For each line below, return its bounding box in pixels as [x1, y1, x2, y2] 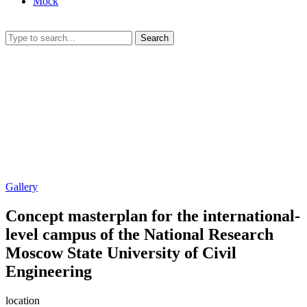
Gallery [5, 181, 38, 193]
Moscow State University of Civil [5, 243, 236, 262]
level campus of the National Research [5, 225, 273, 243]
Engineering [5, 262, 92, 280]
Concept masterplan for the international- [5, 206, 300, 225]
